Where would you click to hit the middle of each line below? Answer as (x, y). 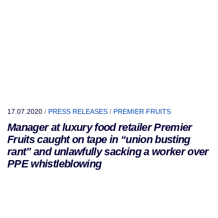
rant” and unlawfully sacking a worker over (108, 152)
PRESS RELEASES (78, 111)
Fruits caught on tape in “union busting (99, 139)
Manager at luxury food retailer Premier (100, 127)
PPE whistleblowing (54, 164)
